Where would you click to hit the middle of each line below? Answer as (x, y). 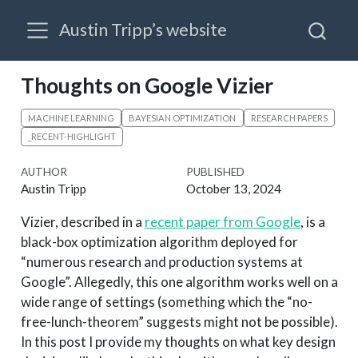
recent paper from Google (222, 222)
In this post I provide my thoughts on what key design (178, 342)
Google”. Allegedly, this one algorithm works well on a (179, 282)
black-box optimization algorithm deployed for (159, 242)
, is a (312, 222)
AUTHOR (44, 171)
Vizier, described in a (82, 222)
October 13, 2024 (233, 188)
